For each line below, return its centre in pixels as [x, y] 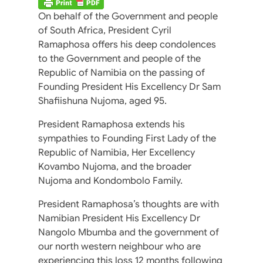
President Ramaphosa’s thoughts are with [129, 204]
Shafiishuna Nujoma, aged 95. [102, 101]
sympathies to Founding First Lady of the [127, 138]
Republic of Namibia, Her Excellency [117, 152]
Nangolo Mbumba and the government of [129, 232]
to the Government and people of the [119, 58]
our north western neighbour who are [119, 246]
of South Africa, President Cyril [105, 30]
